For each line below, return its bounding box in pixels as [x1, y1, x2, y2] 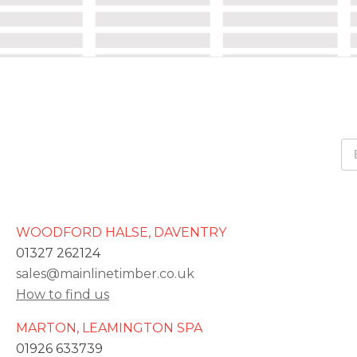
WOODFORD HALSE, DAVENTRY [16, 224, 226, 240]
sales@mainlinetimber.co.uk [16, 265, 194, 281]
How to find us [16, 286, 109, 302]
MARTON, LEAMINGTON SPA [16, 320, 202, 335]
